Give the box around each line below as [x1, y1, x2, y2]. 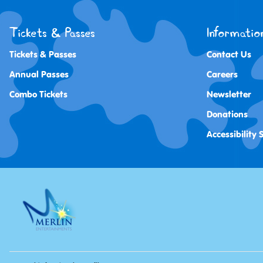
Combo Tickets [9, 88, 68, 100]
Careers [207, 68, 238, 80]
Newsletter [207, 88, 251, 100]
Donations [207, 108, 248, 120]
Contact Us [207, 48, 251, 60]
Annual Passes [9, 68, 69, 80]
